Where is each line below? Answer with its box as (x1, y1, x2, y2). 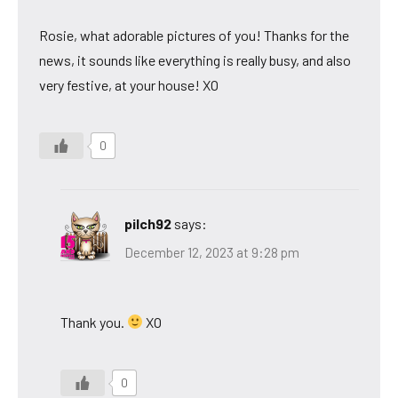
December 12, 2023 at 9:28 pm (124, 243, 299, 260)
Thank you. (60, 313, 127, 330)
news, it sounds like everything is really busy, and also (39, 52, 351, 69)
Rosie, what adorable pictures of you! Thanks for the (39, 27, 349, 44)
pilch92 (124, 215, 171, 233)
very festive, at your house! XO (39, 76, 219, 94)
